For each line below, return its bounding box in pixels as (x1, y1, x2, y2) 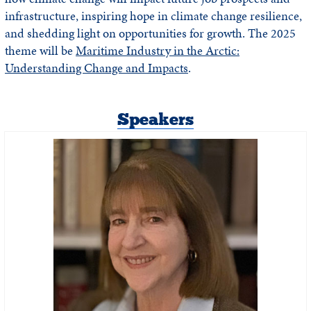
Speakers (117, 109, 194, 130)
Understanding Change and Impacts (5, 60, 188, 77)
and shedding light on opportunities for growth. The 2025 (5, 25, 296, 42)
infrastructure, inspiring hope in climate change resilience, (5, 8, 302, 25)
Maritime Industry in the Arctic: (76, 42, 239, 60)
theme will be (5, 42, 76, 60)
